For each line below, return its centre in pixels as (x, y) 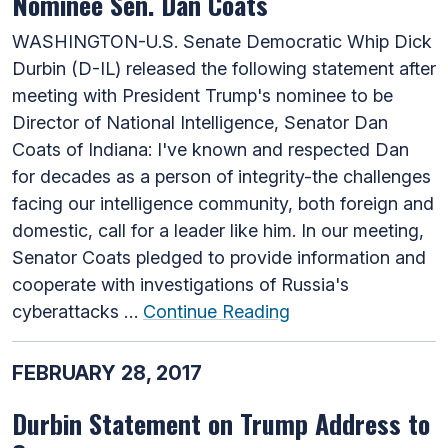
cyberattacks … (77, 311)
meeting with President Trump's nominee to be (202, 95)
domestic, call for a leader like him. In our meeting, (218, 230)
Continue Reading (216, 311)
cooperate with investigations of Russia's (180, 284)
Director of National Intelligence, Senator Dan (200, 122)
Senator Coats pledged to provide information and (219, 257)
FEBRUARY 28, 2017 (107, 372)
